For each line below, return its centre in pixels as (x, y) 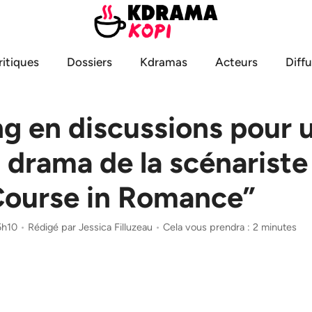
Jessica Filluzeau (116, 227)
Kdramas (164, 62)
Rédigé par (53, 227)
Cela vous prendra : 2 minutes (230, 227)
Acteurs (236, 62)
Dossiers (89, 62)
